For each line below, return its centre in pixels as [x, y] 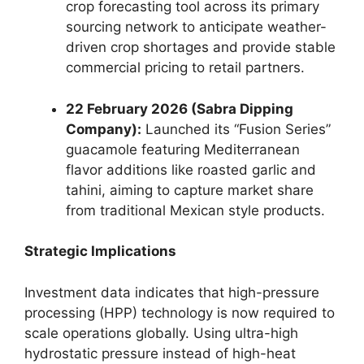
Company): [104, 129]
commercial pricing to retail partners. [185, 67]
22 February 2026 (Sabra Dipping [180, 108]
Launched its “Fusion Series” [236, 129]
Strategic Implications [100, 251]
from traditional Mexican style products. [195, 210]
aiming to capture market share [210, 190]
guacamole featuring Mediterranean [183, 149]
